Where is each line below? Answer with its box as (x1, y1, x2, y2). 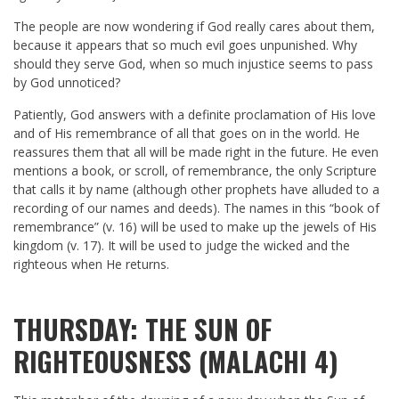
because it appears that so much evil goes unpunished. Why (13, 37, 357, 54)
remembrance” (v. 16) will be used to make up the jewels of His (13, 218, 377, 236)
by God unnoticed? (13, 74, 120, 92)
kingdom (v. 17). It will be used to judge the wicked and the (13, 237, 350, 255)
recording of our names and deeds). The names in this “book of (13, 199, 379, 217)
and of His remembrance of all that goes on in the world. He (13, 125, 360, 142)
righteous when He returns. (13, 256, 169, 273)
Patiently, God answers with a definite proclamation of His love (13, 106, 376, 124)
